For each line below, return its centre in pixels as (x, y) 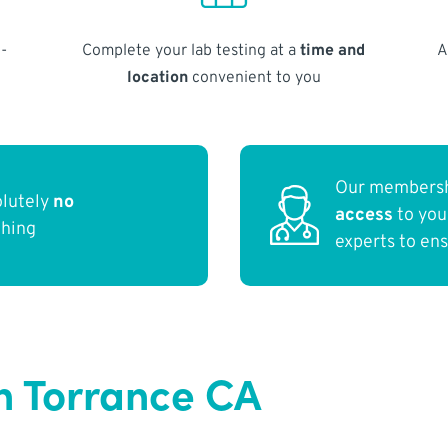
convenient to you (254, 77)
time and (333, 50)
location (157, 77)
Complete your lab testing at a (191, 50)
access (364, 216)
